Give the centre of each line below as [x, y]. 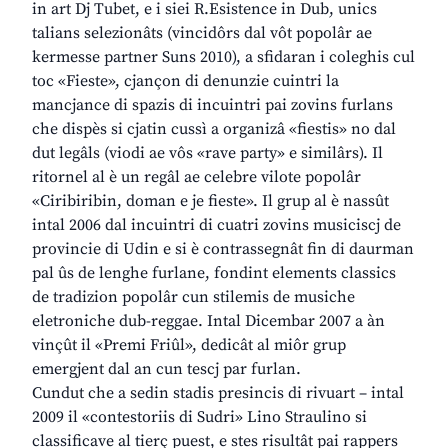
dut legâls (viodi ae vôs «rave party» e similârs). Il [207, 153]
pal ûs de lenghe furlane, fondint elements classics [214, 273]
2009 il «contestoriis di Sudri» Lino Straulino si [199, 417]
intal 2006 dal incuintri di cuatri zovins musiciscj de [216, 225]
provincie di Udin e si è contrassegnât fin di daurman [223, 249]
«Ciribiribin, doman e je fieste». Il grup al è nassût [210, 201]
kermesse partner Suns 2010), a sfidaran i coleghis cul [223, 57]
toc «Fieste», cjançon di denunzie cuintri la [185, 81]
